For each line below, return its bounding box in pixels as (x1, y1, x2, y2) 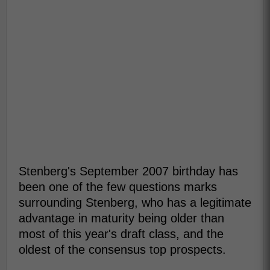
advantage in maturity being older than (19, 212, 224, 225)
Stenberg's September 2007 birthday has (19, 165, 238, 178)
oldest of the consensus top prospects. (19, 243, 226, 256)
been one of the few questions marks (19, 180, 217, 193)
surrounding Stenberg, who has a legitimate (19, 196, 251, 209)
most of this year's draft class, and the (19, 227, 224, 240)
